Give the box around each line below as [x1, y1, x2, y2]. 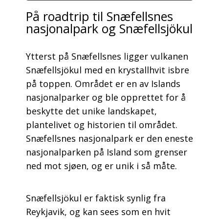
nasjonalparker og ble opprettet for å [25, 91, 186, 104]
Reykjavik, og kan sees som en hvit [25, 206, 171, 218]
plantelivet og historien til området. [25, 119, 177, 131]
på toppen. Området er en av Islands [25, 78, 180, 90]
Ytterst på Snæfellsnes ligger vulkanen [25, 50, 188, 63]
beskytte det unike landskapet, [25, 105, 157, 117]
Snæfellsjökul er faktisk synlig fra [25, 192, 166, 204]
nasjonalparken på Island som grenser [25, 146, 187, 158]
